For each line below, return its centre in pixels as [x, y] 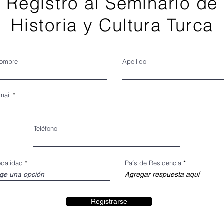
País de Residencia [153, 163]
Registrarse [109, 201]
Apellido [134, 61]
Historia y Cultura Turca [112, 25]
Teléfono [46, 128]
